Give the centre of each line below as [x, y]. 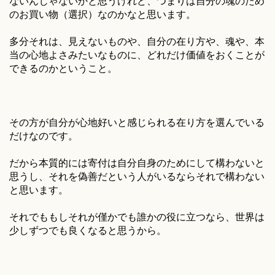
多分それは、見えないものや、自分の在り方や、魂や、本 [137, 41]
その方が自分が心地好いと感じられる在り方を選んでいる [137, 122]
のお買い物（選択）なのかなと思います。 [103, 14]
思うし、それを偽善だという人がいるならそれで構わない [137, 176]
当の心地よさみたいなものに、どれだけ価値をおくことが [137, 55]
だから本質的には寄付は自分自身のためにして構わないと [137, 163]
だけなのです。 [44, 136]
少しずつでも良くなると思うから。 [88, 230]
